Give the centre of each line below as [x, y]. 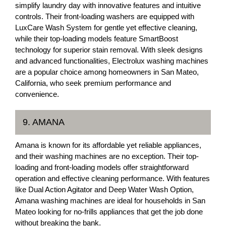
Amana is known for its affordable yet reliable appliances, [108, 145]
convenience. [37, 94]
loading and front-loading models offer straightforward [102, 167]
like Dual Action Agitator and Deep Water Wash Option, [104, 189]
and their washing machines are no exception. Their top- [107, 156]
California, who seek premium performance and [93, 83]
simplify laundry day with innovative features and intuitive [108, 5]
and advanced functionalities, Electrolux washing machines [112, 61]
